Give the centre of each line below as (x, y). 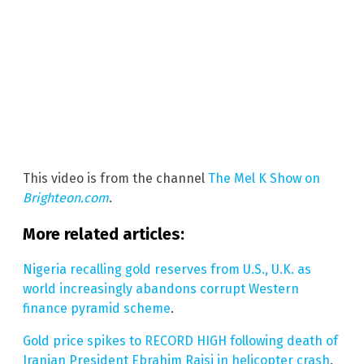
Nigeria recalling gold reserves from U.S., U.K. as (167, 269)
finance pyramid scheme (97, 308)
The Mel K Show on (264, 178)
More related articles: (104, 234)
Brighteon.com (66, 197)
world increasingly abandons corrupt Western (161, 288)
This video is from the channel (115, 178)
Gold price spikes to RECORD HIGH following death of (180, 340)
